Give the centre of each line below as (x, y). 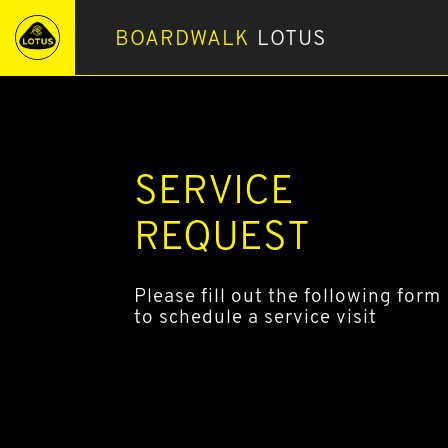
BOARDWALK (183, 37)
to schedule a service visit (256, 315)
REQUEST (222, 234)
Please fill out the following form (288, 294)
